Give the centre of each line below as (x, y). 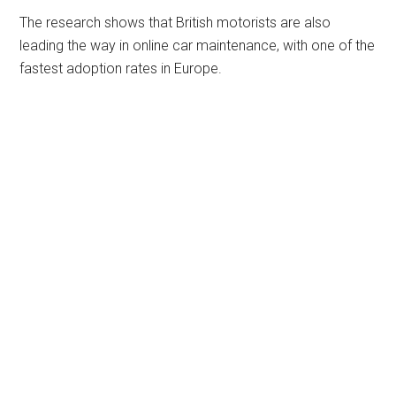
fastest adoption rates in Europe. (121, 69)
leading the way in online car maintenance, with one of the (198, 46)
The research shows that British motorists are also (175, 23)
